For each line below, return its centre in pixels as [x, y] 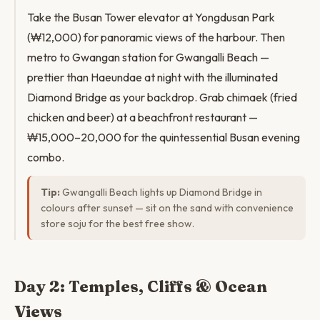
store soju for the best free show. [117, 224]
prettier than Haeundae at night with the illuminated [152, 77]
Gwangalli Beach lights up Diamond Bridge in [161, 192]
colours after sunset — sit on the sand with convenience [167, 208]
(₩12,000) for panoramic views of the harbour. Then [156, 37]
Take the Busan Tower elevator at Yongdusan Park [151, 17]
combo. [46, 157]
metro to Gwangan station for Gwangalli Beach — [148, 57]
